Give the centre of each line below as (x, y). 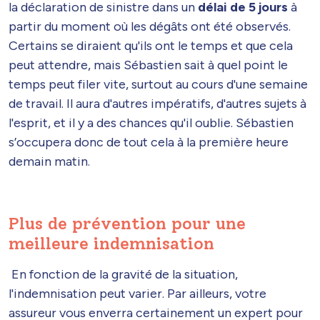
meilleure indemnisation (111, 244)
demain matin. (49, 162)
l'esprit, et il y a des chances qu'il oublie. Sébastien (151, 123)
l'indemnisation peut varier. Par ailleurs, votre (137, 294)
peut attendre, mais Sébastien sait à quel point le (148, 65)
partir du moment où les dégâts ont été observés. (150, 27)
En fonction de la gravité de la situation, (125, 275)
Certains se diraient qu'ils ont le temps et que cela (151, 46)
